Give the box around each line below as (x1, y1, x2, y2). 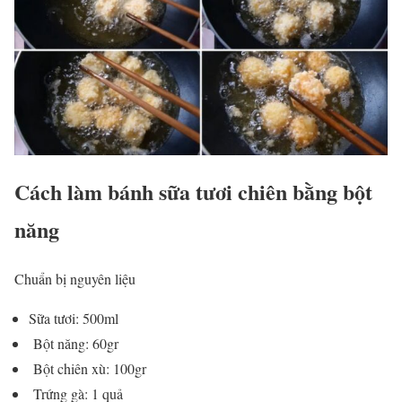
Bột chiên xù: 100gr (29, 359, 146, 379)
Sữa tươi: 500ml (29, 309, 118, 328)
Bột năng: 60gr (29, 334, 118, 354)
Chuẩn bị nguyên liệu (14, 269, 135, 289)
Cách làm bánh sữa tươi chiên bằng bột (14, 176, 372, 208)
